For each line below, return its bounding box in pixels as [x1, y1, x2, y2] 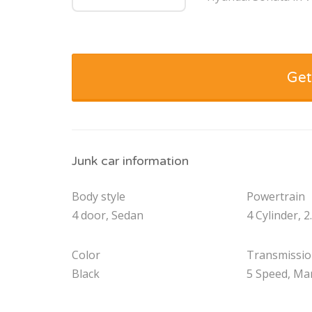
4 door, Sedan [72, 208, 143, 224]
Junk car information [72, 153, 189, 169]
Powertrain [247, 189, 306, 205]
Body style [72, 189, 125, 205]
